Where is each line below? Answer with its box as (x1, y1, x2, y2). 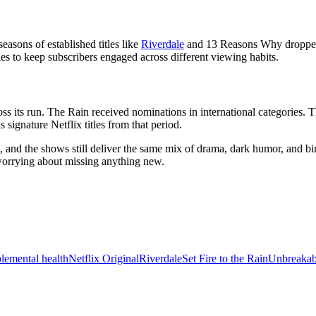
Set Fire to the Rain (182, 253, 268, 265)
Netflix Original (68, 253, 139, 265)
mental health (9, 253, 68, 265)
